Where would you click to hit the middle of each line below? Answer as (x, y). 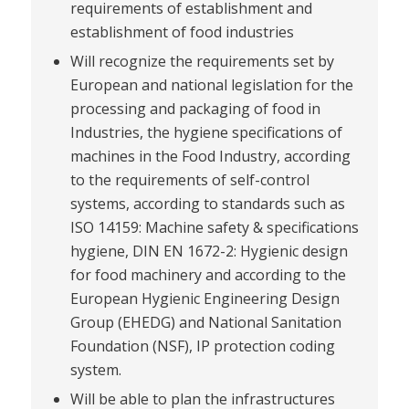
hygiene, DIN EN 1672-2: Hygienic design (209, 252)
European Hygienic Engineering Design (204, 299)
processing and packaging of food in (195, 109)
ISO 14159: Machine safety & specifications (214, 228)
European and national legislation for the (211, 85)
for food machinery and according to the (208, 275)
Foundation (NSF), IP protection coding (202, 346)
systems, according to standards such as (207, 204)
